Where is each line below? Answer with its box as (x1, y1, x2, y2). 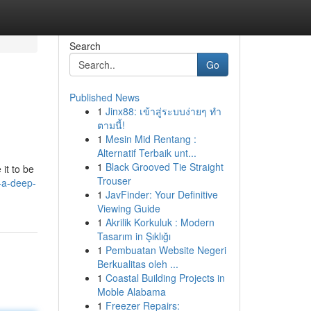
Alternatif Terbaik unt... (96, 146, 196, 160)
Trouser (96, 174, 131, 187)
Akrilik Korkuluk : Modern (105, 215, 215, 229)
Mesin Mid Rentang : (105, 132, 196, 146)
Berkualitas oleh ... (96, 257, 178, 271)
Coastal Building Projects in (105, 271, 225, 285)
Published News (69, 90, 140, 104)
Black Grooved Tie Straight (105, 160, 224, 174)
